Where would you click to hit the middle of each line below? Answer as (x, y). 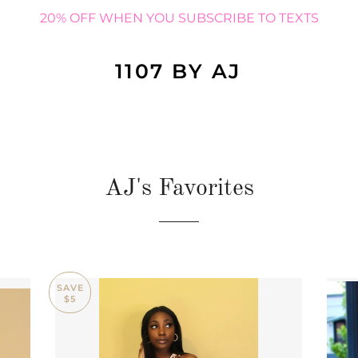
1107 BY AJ (178, 71)
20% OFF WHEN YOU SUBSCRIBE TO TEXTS (179, 18)
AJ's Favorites (179, 189)
